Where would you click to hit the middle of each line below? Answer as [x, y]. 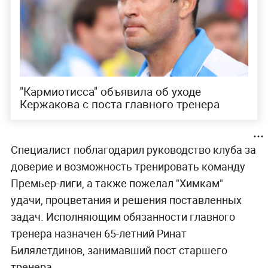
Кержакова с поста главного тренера [119, 104]
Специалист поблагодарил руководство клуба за [133, 149]
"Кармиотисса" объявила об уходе [110, 91]
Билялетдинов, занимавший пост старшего [119, 250]
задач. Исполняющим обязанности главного [123, 216]
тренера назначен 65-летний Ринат [98, 233]
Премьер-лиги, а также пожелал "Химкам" [117, 183]
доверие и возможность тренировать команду [128, 166]
